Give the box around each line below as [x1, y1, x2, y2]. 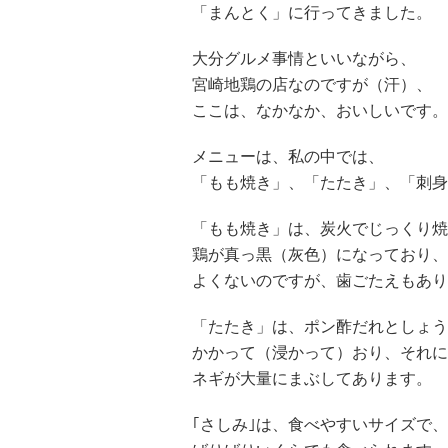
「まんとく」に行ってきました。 [192, 4, 432, 21]
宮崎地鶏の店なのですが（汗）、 [192, 76, 432, 93]
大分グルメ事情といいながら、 [192, 50, 416, 67]
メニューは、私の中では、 [192, 148, 384, 165]
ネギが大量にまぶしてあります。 [192, 370, 432, 387]
